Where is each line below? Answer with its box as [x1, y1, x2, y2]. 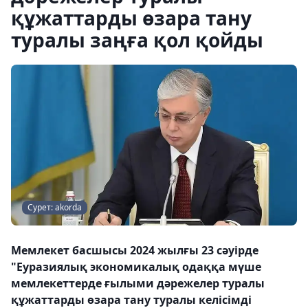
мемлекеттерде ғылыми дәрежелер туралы [11, 276, 265, 291]
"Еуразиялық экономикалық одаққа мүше [11, 259, 261, 274]
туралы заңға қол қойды [11, 27, 263, 53]
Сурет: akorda [27, 201, 82, 213]
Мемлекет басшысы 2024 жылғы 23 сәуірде [11, 243, 258, 258]
